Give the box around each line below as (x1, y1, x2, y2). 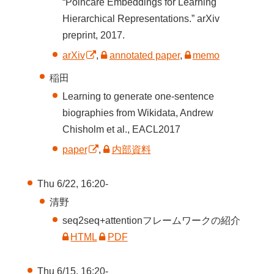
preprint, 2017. (62, 29, 125, 40)
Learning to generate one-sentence (62, 91, 215, 102)
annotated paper (109, 50, 180, 61)
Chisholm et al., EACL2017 (62, 124, 181, 135)
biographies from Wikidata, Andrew (62, 107, 214, 118)
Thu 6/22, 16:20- (37, 178, 108, 189)
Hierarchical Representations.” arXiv (62, 13, 220, 24)
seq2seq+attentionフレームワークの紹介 (62, 215, 241, 226)
